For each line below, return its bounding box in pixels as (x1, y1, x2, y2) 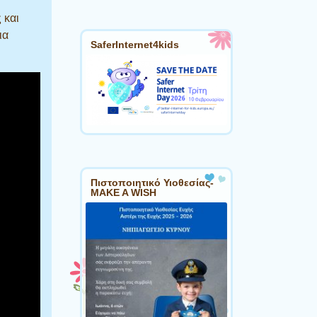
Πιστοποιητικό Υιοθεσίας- (91, 177, 214, 189)
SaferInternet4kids (91, 39, 179, 51)
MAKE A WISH (91, 187, 156, 199)
